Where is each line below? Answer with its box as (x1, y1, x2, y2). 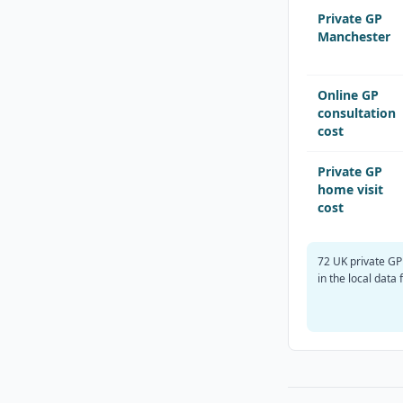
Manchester (318, 28, 390, 45)
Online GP (318, 86, 379, 103)
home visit (318, 181, 383, 198)
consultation (318, 104, 396, 121)
